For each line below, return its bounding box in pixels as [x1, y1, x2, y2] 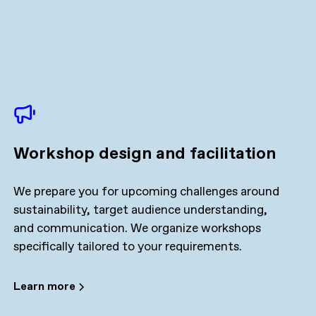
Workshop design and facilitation [13, 142, 276, 165]
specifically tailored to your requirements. [13, 238, 242, 255]
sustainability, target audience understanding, [13, 201, 267, 219]
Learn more [13, 279, 75, 294]
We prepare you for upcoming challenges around [13, 183, 279, 200]
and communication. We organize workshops [13, 219, 261, 237]
